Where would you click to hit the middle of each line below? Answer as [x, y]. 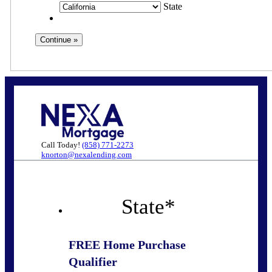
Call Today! [62, 145]
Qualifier [93, 262]
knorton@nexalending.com [87, 155]
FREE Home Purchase [127, 245]
